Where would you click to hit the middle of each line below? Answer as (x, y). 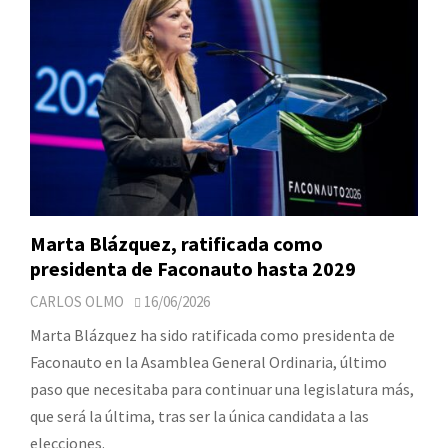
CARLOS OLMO (77, 301)
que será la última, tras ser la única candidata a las (199, 415)
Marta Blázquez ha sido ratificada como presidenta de (212, 334)
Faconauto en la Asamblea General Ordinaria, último (208, 361)
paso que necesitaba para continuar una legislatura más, (222, 388)
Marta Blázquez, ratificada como (176, 243)
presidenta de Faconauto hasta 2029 (193, 268)
